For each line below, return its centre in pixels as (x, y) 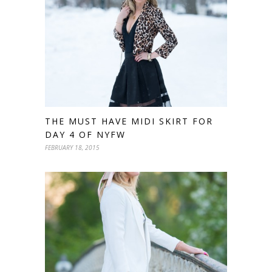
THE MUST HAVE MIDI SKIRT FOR (129, 121)
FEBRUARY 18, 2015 (72, 147)
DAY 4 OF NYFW (85, 134)
